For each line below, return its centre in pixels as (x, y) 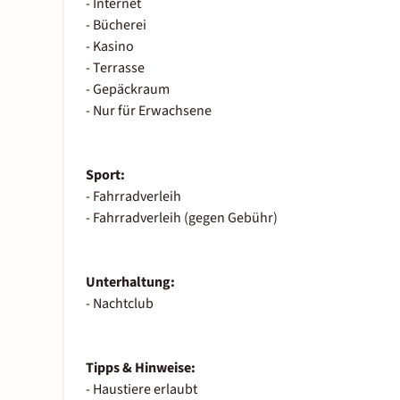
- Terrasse (115, 68)
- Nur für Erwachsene (149, 111)
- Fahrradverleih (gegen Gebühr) (182, 218)
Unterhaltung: (130, 283)
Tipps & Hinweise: (141, 368)
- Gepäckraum (128, 90)
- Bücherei (116, 25)
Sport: (105, 175)
